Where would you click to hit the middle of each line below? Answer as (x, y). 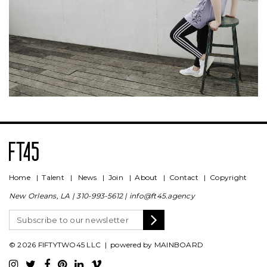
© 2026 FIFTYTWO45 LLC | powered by (82, 245)
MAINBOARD (179, 245)
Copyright (229, 177)
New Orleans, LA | (43, 196)
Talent (53, 177)
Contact (184, 177)
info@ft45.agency (162, 196)
